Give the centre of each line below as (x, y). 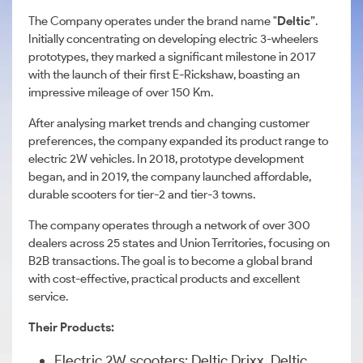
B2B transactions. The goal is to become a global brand (171, 261)
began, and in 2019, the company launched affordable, (170, 177)
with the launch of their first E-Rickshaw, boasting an (164, 75)
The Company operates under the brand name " (153, 21)
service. (48, 297)
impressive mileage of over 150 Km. (121, 92)
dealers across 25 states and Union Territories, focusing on (179, 243)
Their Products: (71, 327)
